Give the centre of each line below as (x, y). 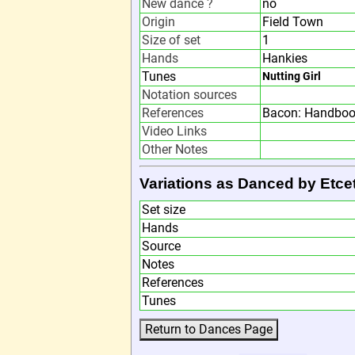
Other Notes (175, 149)
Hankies (285, 58)
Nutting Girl (292, 76)
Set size (164, 210)
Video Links (174, 131)
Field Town (293, 22)
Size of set (171, 40)
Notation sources (189, 95)
